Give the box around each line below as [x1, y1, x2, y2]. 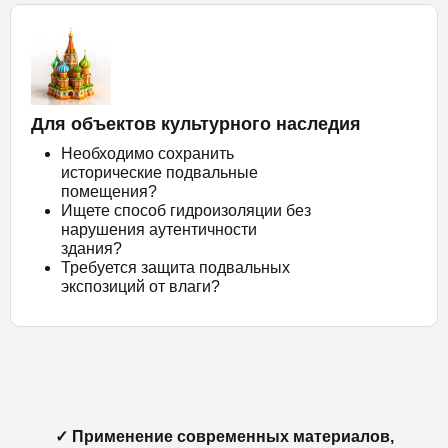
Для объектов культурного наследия [31, 114, 361, 134]
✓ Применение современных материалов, [54, 428, 394, 445]
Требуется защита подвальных [61, 259, 290, 276]
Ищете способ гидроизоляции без [61, 202, 311, 219]
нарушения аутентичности [61, 221, 257, 238]
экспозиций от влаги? [61, 278, 220, 295]
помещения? [61, 183, 157, 200]
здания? [61, 240, 122, 257]
